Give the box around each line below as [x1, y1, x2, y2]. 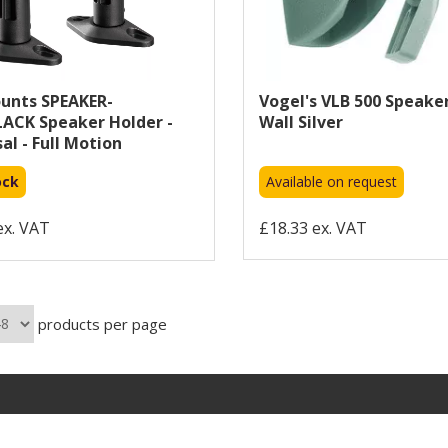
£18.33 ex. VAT [258, 216, 367, 239]
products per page [33, 313, 167, 334]
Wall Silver [258, 110, 343, 133]
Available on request [265, 171, 397, 191]
